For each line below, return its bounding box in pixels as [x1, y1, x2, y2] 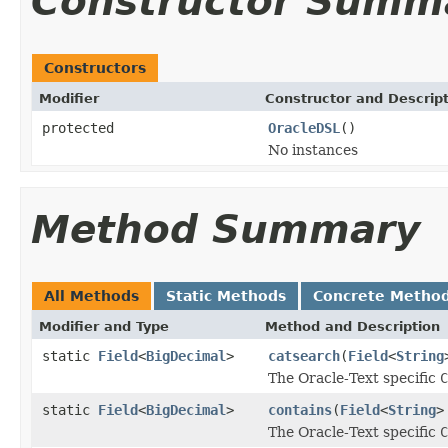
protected [42, 119, 114, 136]
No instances [268, 141, 358, 158]
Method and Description [265, 318, 440, 334]
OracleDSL [268, 119, 340, 136]
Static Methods [166, 287, 286, 304]
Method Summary [31, 206, 420, 252]
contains [268, 401, 332, 418]
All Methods [44, 287, 139, 304]
